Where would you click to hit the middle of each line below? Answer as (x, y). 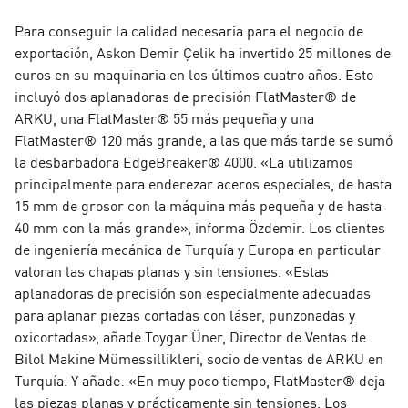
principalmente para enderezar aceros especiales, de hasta (203, 183)
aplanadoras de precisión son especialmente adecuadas (193, 292)
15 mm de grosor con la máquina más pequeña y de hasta (198, 204)
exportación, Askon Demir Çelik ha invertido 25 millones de (203, 51)
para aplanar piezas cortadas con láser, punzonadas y (185, 314)
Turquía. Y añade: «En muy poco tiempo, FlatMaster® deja (200, 379)
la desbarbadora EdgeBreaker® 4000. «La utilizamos (184, 161)
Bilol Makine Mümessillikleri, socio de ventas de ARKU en (199, 357)
